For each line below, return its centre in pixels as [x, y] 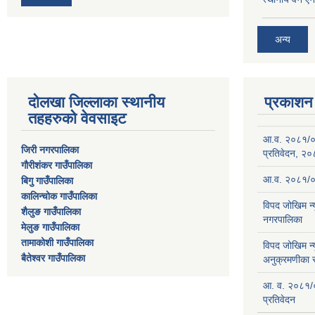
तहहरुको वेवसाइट [77, 118]
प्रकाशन [289, 102]
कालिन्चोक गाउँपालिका [59, 196]
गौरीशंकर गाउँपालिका [57, 165]
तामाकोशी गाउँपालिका [57, 242]
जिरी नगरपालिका [50, 149]
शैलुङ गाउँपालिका [51, 211]
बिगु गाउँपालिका [47, 180]
